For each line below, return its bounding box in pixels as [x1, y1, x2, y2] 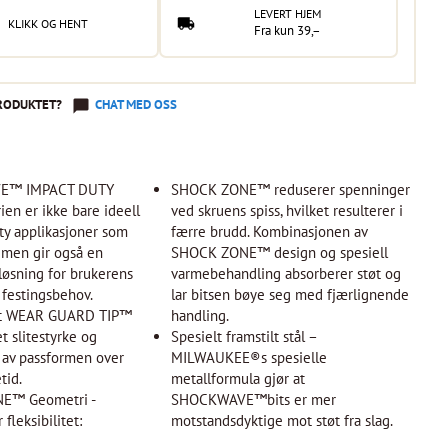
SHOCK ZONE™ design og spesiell [171, 243, 389, 262]
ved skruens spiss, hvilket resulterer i [171, 201, 404, 220]
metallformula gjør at [171, 369, 306, 388]
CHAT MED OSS [95, 96, 178, 113]
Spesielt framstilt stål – [171, 327, 318, 346]
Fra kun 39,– [254, 22, 322, 39]
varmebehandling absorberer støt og [171, 264, 402, 283]
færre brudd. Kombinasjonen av [171, 222, 368, 241]
